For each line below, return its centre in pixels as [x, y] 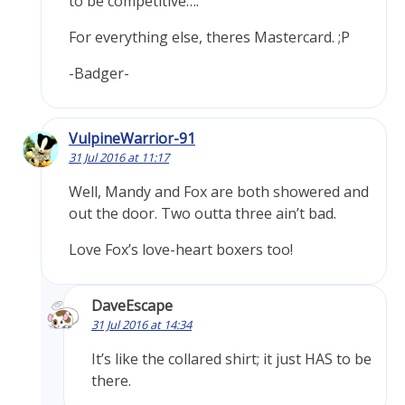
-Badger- [99, 74]
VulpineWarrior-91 [132, 139]
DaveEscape [132, 306]
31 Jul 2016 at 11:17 [119, 158]
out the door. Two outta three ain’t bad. [202, 214]
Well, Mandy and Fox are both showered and [219, 192]
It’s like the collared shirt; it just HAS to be [231, 359]
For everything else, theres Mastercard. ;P [209, 38]
